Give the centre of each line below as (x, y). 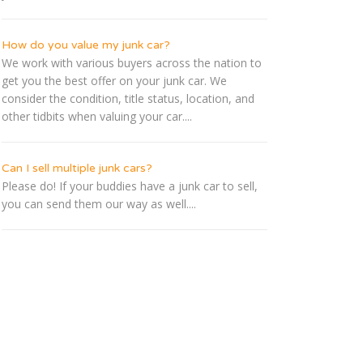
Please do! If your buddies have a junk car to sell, (130, 186)
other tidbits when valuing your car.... (97, 117)
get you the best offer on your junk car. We (114, 81)
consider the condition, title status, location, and (128, 99)
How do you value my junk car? (86, 45)
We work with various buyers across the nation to (132, 63)
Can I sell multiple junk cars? (77, 169)
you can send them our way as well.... (99, 204)
